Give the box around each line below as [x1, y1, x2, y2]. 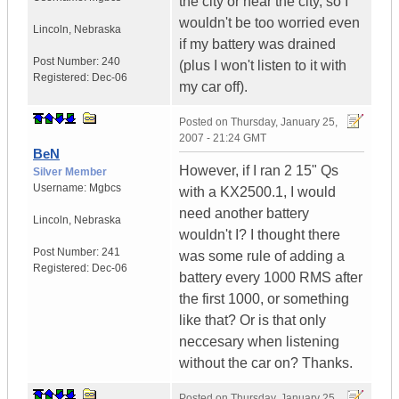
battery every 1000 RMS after [179, 270, 362, 286]
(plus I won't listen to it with [179, 58, 346, 74]
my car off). [179, 79, 248, 95]
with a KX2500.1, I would [179, 184, 336, 200]
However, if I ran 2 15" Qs [179, 163, 338, 179]
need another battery [179, 206, 309, 222]
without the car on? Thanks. [179, 355, 353, 371]
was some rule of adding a [179, 248, 345, 265]
